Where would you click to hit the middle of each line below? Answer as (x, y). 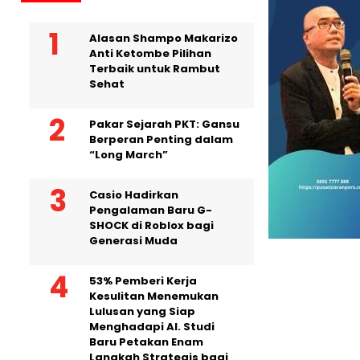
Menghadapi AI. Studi (152, 326)
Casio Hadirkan (134, 194)
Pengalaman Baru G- (151, 210)
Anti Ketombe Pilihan (150, 53)
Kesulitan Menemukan (154, 296)
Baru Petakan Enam (146, 342)
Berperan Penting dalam (161, 139)
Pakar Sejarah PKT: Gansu (164, 124)
